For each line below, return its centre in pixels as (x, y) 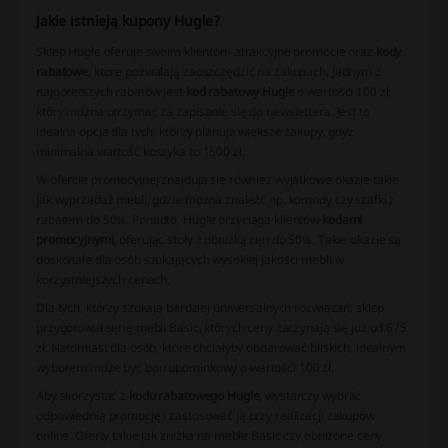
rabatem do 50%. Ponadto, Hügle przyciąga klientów (179, 220)
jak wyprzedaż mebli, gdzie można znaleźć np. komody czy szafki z (216, 200)
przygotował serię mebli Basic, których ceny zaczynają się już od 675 (221, 328)
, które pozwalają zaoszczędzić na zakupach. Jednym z (234, 72)
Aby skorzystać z (82, 396)
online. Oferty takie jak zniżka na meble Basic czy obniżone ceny (209, 436)
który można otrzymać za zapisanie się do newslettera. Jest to (203, 112)
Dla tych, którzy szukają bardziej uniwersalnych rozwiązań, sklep (210, 308)
